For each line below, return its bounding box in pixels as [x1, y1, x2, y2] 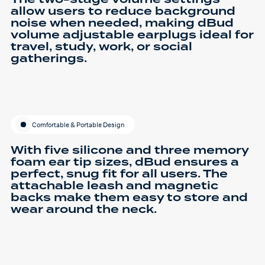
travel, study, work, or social [11, 38, 192, 55]
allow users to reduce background [11, 3, 235, 20]
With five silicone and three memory [11, 142, 248, 159]
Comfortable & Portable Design [32, 120, 125, 129]
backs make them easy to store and [11, 189, 248, 206]
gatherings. [11, 50, 87, 67]
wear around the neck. [11, 201, 157, 218]
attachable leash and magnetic [11, 177, 218, 194]
